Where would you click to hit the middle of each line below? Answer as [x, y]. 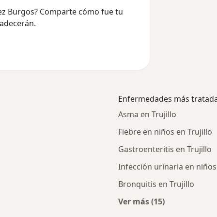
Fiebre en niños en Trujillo [165, 132]
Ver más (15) [141, 202]
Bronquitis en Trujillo [156, 184]
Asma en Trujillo [147, 115]
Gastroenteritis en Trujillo [165, 149]
